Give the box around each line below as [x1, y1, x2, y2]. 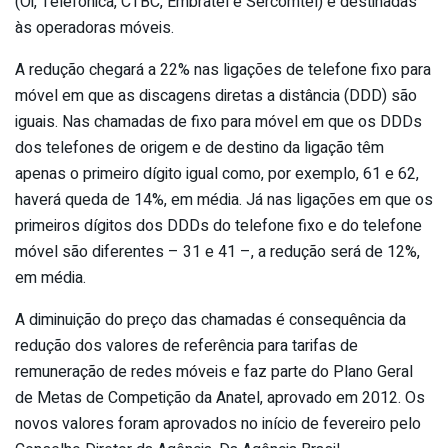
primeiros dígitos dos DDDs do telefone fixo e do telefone [15, 214, 422, 239]
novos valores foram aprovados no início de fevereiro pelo [15, 412, 421, 437]
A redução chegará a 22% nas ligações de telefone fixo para [15, 58, 431, 83]
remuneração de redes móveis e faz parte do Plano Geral [15, 360, 413, 385]
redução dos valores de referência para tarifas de [15, 334, 358, 359]
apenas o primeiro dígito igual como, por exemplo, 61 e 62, [15, 162, 419, 187]
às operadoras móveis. [15, 16, 174, 41]
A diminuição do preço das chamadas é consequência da [15, 308, 406, 333]
